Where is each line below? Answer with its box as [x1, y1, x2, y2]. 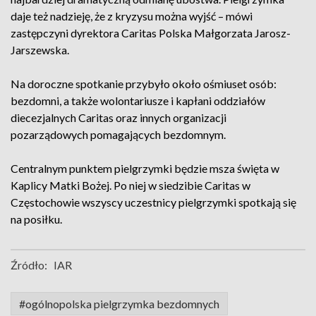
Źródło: [11, 258, 47, 272]
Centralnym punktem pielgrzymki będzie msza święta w [11, 162, 279, 175]
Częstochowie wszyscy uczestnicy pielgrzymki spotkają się [11, 195, 296, 209]
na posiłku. [11, 212, 62, 226]
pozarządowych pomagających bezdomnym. [11, 128, 226, 141]
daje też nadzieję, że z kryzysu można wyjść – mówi [11, 9, 253, 23]
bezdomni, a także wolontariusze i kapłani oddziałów [11, 94, 265, 107]
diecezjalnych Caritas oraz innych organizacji [11, 111, 226, 124]
